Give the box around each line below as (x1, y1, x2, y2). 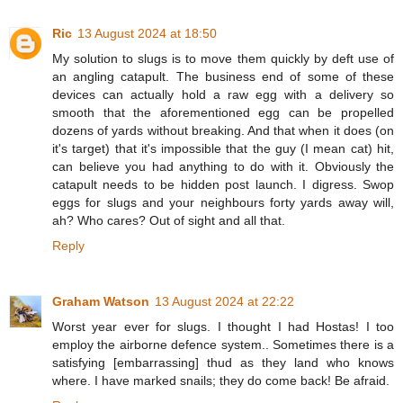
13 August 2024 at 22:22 (155, 293, 294, 309)
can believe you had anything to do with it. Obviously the (52, 158, 394, 174)
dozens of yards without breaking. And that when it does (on (52, 122, 394, 138)
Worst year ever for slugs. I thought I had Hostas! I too (52, 318, 394, 334)
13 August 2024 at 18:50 (77, 25, 217, 40)
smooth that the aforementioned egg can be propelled (52, 104, 394, 120)
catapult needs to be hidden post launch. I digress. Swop (52, 176, 394, 192)
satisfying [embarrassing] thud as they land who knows (52, 354, 394, 370)
